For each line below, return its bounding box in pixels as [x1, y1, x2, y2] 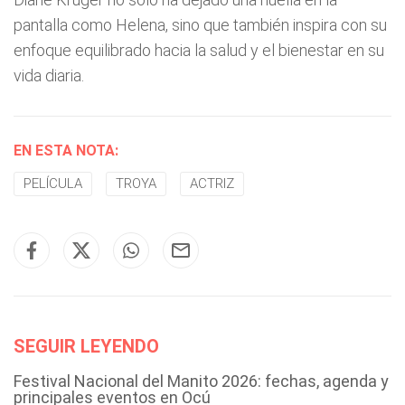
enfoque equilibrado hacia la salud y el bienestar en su [14, 41, 384, 60]
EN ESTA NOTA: [14, 142, 118, 159]
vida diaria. [14, 66, 84, 85]
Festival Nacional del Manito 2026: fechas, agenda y [14, 372, 389, 391]
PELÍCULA [24, 175, 82, 192]
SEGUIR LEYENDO [14, 335, 159, 357]
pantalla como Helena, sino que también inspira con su [14, 15, 387, 34]
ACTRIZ [190, 175, 234, 192]
